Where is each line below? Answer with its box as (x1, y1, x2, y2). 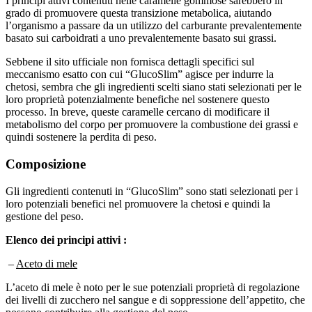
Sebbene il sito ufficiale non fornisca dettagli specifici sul (6, 43, 254, 56)
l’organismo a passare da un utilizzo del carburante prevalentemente (6, 7, 302, 19)
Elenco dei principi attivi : (6, 221, 127, 233)
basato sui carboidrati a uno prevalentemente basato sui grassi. (6, 19, 276, 32)
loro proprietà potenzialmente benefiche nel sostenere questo (6, 81, 270, 93)
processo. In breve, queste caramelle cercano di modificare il (6, 93, 270, 106)
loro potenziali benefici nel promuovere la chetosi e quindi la (6, 185, 270, 197)
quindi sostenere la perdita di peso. (6, 118, 157, 131)
